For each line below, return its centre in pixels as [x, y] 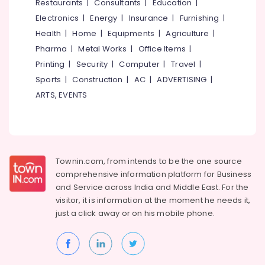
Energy [104, 18]
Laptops [24, 232]
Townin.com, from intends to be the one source [149, 161]
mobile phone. [186, 213]
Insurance [148, 18]
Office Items [162, 49]
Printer [20, 37]
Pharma [51, 49]
